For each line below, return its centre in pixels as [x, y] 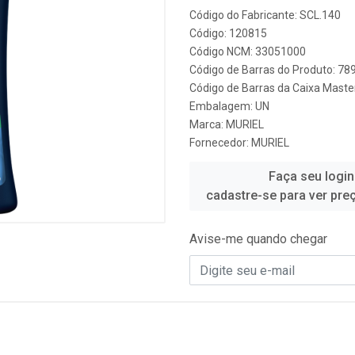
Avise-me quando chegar [258, 239]
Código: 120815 [228, 33]
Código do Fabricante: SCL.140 [265, 15]
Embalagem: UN [229, 106]
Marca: [208, 124]
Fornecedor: [220, 143]
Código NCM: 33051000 [248, 52]
